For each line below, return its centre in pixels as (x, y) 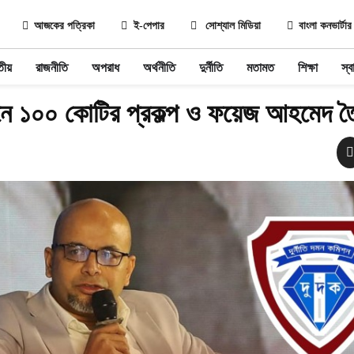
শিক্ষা (307, 68)
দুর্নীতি (211, 68)
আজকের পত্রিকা (65, 26)
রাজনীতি (51, 68)
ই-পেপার (149, 26)
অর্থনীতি (159, 68)
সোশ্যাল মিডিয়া (232, 26)
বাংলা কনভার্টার (326, 26)
